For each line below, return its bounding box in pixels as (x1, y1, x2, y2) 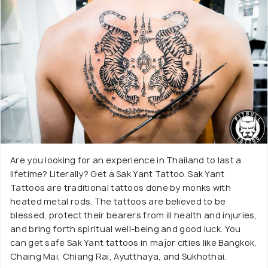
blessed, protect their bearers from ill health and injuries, (10, 209, 257, 221)
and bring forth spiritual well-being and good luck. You (10, 223, 241, 234)
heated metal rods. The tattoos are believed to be (10, 196, 226, 207)
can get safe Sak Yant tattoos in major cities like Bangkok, (10, 237, 257, 248)
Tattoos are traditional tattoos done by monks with (10, 182, 231, 193)
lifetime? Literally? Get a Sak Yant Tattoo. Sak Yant (10, 168, 225, 179)
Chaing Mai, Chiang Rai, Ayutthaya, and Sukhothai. (10, 251, 227, 262)
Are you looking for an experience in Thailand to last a (10, 154, 242, 166)
